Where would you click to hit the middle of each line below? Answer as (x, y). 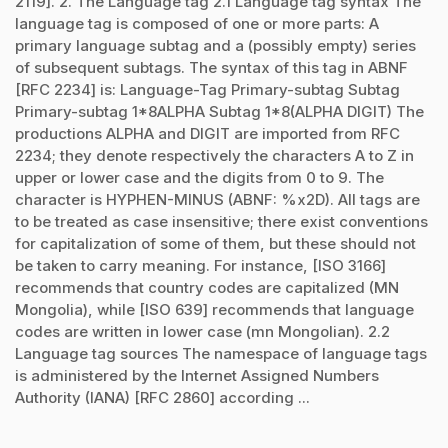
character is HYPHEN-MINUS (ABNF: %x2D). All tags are (217, 199)
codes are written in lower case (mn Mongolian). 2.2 (202, 331)
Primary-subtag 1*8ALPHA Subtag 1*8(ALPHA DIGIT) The (219, 111)
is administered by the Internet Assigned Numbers (197, 375)
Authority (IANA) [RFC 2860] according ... (162, 397)
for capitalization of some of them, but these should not (215, 243)
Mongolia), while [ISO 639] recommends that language (214, 309)
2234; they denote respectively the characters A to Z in (214, 155)
